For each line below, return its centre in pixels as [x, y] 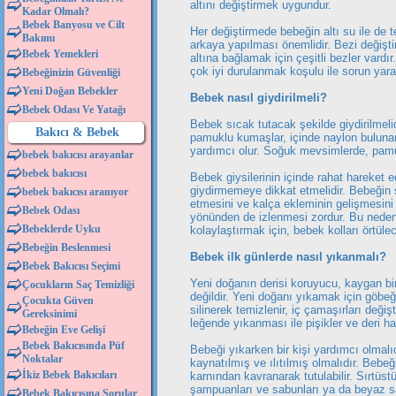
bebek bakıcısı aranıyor [75, 192]
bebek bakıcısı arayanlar [78, 155]
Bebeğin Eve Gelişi [64, 330]
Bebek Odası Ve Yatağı [74, 110]
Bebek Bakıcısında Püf [73, 346]
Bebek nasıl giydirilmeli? [259, 98]
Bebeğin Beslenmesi [66, 247]
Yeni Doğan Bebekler [70, 91]
